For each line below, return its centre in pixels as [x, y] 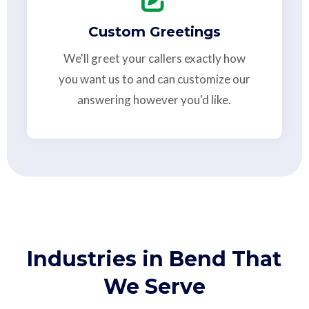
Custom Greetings [154, 31]
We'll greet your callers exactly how [154, 58]
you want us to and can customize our [154, 79]
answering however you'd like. [154, 99]
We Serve [154, 286]
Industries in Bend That [154, 259]
